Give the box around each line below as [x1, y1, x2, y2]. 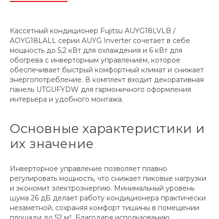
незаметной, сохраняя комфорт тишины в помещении [10, 203, 199, 213]
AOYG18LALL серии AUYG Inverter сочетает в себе [10, 36, 190, 45]
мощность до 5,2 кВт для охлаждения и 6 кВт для [10, 46, 182, 55]
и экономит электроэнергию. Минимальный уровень [10, 184, 195, 193]
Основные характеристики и [10, 121, 205, 137]
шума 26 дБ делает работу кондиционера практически [10, 194, 206, 203]
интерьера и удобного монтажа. [10, 95, 123, 104]
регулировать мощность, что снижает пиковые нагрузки [10, 174, 206, 183]
